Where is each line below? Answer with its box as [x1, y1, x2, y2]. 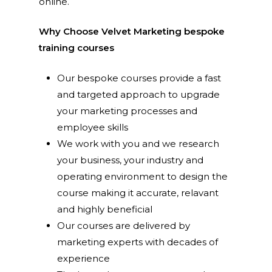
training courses [39, 42, 115, 54]
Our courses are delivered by [57, 219, 191, 231]
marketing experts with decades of [57, 236, 219, 248]
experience [57, 252, 110, 264]
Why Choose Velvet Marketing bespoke [39, 25, 225, 38]
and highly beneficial [57, 203, 153, 215]
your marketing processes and [57, 104, 198, 117]
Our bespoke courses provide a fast [57, 72, 222, 84]
